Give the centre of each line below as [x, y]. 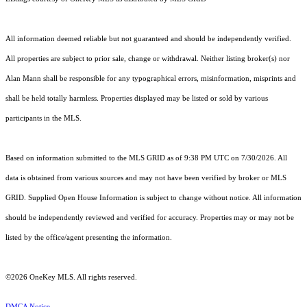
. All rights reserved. [105, 277]
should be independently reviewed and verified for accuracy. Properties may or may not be [150, 217]
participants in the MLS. [44, 118]
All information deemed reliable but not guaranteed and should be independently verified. [148, 38]
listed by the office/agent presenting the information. [89, 237]
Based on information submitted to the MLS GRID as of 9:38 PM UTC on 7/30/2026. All [146, 158]
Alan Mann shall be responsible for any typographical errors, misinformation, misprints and [151, 78]
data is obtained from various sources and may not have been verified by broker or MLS [146, 177]
